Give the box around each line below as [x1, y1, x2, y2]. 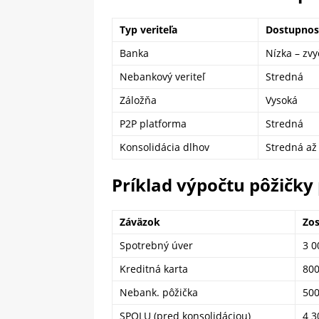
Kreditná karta [120, 262, 188, 276]
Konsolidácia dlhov [120, 140, 209, 154]
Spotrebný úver [120, 239, 193, 252]
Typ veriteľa [120, 23, 177, 36]
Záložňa [120, 93, 157, 107]
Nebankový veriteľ [120, 70, 205, 83]
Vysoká [266, 93, 298, 107]
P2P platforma [120, 117, 187, 130]
